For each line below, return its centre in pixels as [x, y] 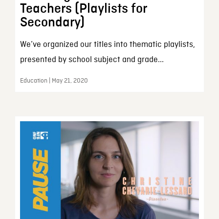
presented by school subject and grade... [92, 60]
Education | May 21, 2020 [54, 81]
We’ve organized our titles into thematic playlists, [107, 44]
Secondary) [52, 22]
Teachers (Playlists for [83, 9]
